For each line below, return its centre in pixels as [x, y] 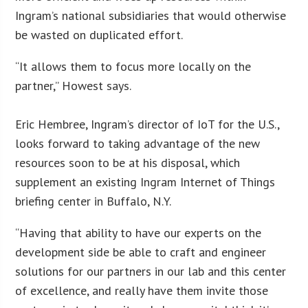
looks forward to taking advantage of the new [138, 143]
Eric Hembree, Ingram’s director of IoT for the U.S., [147, 124]
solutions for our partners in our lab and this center [151, 271]
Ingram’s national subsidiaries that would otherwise [151, 15]
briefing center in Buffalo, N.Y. [93, 201]
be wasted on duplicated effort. [99, 34]
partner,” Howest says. [74, 85]
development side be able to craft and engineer [141, 252]
